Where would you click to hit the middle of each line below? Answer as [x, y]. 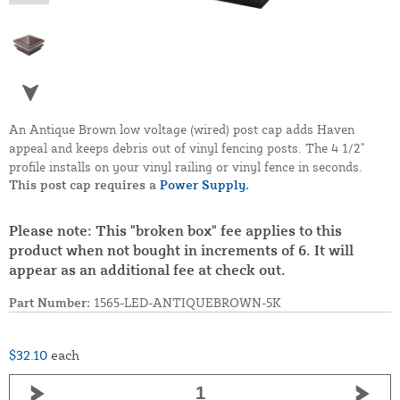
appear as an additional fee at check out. [147, 270]
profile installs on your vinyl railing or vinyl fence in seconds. [186, 167]
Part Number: [50, 303]
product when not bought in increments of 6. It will [181, 250]
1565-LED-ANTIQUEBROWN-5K [186, 303]
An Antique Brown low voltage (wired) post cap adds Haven [182, 129]
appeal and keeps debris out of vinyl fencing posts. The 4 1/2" [187, 148]
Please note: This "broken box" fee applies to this [175, 231]
